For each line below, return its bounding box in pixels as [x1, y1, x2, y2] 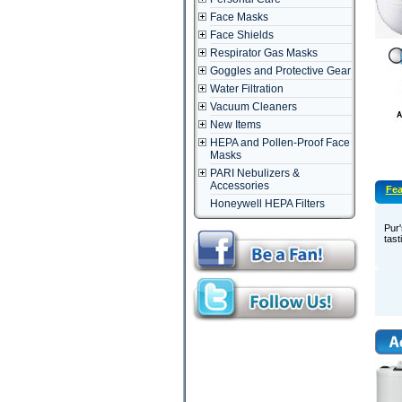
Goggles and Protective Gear [209, 65, 351, 77]
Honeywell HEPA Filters [209, 197, 325, 210]
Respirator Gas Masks [209, 47, 318, 59]
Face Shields [209, 29, 274, 41]
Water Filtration [209, 83, 284, 95]
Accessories [209, 179, 269, 192]
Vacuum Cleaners [209, 100, 297, 113]
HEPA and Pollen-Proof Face [209, 136, 350, 149]
